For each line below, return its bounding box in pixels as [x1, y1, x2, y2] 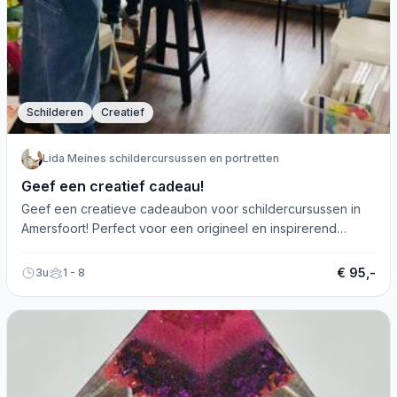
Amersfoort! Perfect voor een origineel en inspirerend [21, 221, 337, 236]
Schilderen [27, 105, 83, 119]
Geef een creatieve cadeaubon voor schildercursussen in [21, 201, 361, 216]
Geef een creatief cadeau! [21, 177, 204, 195]
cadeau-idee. [21, 240, 99, 255]
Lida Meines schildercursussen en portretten [43, 152, 279, 165]
